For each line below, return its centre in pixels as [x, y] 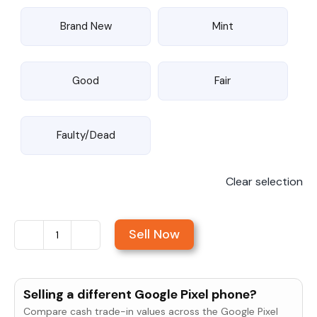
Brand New [86, 26]
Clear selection [264, 181]
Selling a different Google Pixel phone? [140, 294]
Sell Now [154, 235]
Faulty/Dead [86, 135]
